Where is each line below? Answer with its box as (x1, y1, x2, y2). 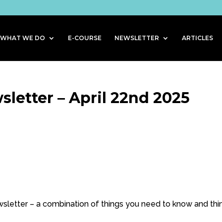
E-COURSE (67, 34, 102, 42)
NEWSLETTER (114, 34, 159, 42)
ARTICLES (181, 34, 213, 42)
